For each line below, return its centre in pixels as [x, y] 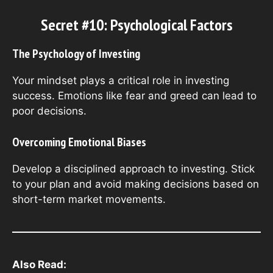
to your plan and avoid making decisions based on [136, 184]
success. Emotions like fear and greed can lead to [134, 96]
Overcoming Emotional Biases [79, 142]
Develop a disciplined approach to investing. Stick [133, 168]
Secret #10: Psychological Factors [136, 25]
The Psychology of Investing [76, 54]
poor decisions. [49, 111]
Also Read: [39, 264]
